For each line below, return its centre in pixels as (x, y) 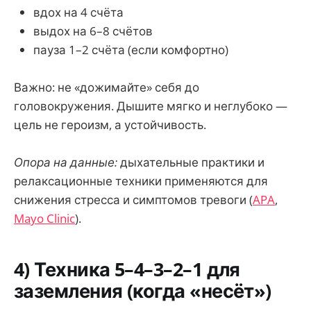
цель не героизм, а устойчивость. (110, 124)
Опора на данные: (66, 162)
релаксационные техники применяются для (141, 181)
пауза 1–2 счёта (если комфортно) (131, 49)
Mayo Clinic (44, 219)
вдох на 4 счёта (78, 12)
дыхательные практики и (191, 162)
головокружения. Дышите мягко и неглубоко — (151, 106)
